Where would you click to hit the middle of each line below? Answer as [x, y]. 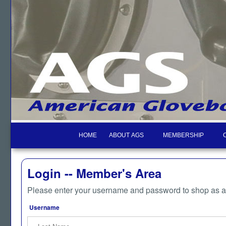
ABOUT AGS [126, 135]
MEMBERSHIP [183, 135]
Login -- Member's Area [94, 173]
